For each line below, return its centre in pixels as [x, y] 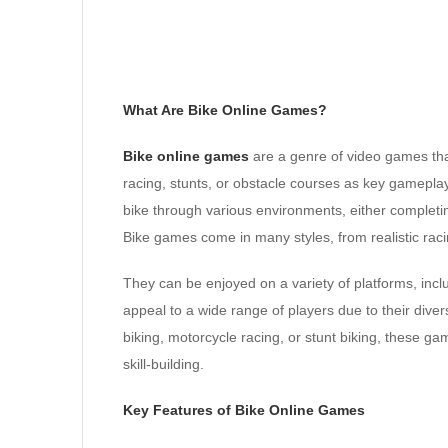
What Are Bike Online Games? [225, 110]
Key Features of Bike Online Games [244, 410]
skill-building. [163, 364]
